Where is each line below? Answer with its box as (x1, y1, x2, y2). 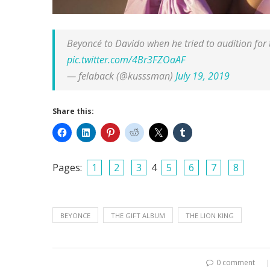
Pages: (52, 160, 84, 174)
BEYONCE (60, 210, 90, 220)
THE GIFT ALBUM (111, 210, 165, 220)
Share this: (52, 105, 94, 116)
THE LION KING (186, 210, 234, 220)
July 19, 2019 (175, 69, 230, 83)
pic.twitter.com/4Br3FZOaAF (67, 52, 186, 66)
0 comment (216, 257, 255, 268)
